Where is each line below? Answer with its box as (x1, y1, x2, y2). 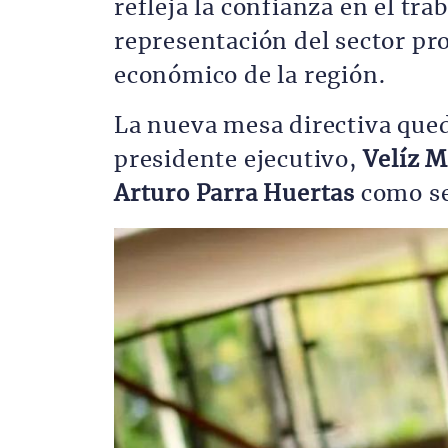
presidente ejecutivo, (114, 149, 363, 171)
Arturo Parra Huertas (114, 183, 361, 205)
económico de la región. (114, 65, 386, 87)
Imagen (113, 229, 166, 249)
